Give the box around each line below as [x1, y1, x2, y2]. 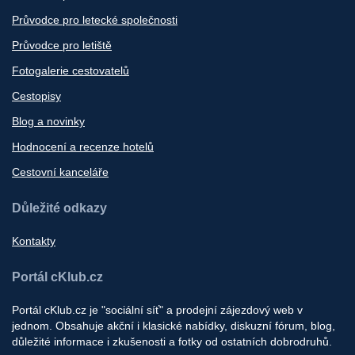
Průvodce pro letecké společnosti [12, 13, 177, 26]
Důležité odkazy [12, 200, 107, 215]
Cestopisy [12, 89, 61, 102]
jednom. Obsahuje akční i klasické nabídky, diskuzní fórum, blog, [12, 319, 335, 332]
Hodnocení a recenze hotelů [12, 139, 154, 153]
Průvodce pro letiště [12, 38, 112, 52]
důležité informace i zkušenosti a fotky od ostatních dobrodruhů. [12, 334, 332, 348]
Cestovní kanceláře [12, 165, 109, 178]
